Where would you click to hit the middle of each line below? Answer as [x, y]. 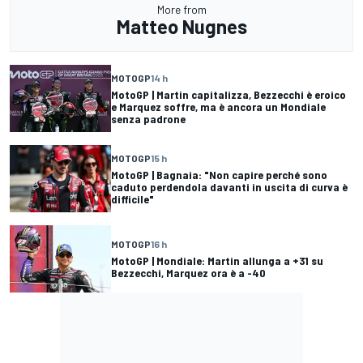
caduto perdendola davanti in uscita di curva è [229, 186]
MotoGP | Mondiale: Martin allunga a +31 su [217, 261]
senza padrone [148, 118]
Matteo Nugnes [181, 26]
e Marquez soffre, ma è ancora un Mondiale [218, 106]
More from [181, 9]
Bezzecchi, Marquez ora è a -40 [188, 273]
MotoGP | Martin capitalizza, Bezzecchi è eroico [228, 94]
